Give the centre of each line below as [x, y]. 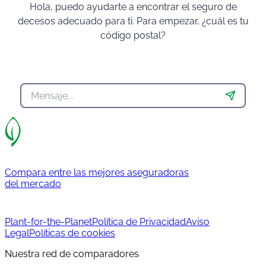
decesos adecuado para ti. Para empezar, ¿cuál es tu [133, 21]
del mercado [33, 184]
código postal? [133, 36]
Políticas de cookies [72, 233]
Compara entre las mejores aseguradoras [97, 173]
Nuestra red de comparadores [72, 254]
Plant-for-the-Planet [48, 222]
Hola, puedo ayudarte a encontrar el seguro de [133, 7]
